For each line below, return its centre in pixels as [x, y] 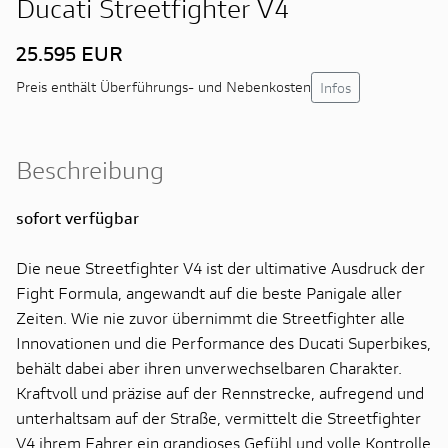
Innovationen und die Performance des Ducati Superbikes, [223, 342]
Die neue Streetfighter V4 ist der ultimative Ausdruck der [220, 267]
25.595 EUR [69, 53]
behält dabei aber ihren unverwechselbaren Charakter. [209, 367]
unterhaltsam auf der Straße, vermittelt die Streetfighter [218, 417]
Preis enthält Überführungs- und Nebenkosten [163, 87]
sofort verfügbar [77, 217]
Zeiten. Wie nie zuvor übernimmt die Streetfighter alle [210, 317]
